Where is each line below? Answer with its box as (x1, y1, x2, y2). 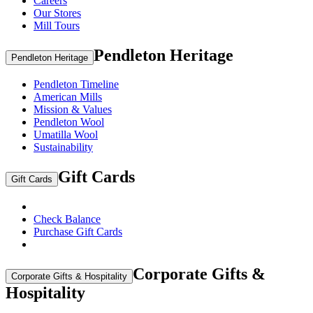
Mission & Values (34, 103, 112, 116)
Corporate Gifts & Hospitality (11, 271, 127, 282)
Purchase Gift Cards (34, 226, 122, 238)
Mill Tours (34, 19, 80, 31)
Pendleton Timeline (34, 78, 119, 91)
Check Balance (34, 213, 101, 226)
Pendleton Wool (34, 116, 104, 129)
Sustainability (34, 141, 93, 154)
